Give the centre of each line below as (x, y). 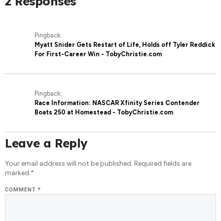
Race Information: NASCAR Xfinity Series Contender (117, 103)
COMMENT (21, 190)
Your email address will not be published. (69, 164)
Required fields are (163, 164)
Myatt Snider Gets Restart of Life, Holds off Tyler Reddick (125, 45)
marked (18, 173)
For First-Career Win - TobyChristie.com (98, 54)
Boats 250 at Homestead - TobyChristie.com (104, 112)
